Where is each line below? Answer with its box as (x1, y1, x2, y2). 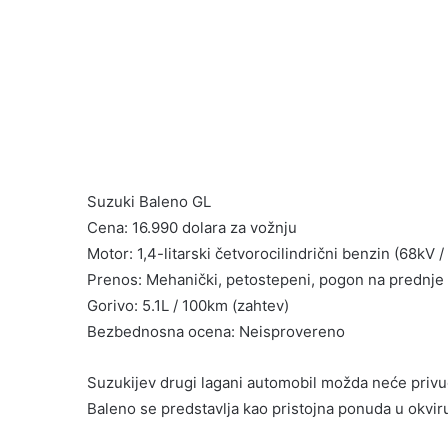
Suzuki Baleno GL (87, 192, 211, 212)
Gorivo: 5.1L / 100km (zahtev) (87, 296, 289, 316)
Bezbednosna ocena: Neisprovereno (87, 322, 345, 342)
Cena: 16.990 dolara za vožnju (87, 218, 297, 238)
